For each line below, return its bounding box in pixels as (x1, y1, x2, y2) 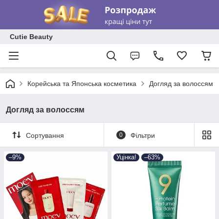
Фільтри (130, 131, 155, 139)
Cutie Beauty (10, 33, 53, 41)
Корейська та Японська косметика (27, 80, 136, 88)
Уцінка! (116, 153, 136, 161)
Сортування (26, 131, 64, 139)
